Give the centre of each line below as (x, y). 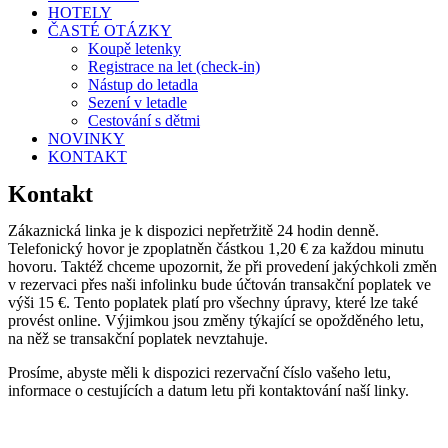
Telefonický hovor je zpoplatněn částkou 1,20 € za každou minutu (216, 248)
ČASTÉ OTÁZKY (110, 30)
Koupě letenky (134, 48)
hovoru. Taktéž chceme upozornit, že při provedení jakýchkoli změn (222, 266)
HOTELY (80, 12)
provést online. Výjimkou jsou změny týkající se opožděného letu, (216, 320)
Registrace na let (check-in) (174, 66)
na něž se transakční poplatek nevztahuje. (138, 338)
